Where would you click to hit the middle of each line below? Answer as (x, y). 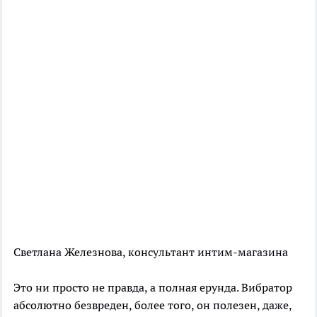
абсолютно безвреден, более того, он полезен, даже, (152, 305)
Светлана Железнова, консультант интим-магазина (151, 252)
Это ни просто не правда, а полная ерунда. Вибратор (153, 287)
